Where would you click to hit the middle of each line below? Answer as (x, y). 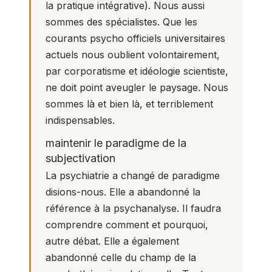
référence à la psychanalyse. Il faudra (133, 209)
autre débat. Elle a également (112, 241)
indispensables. (80, 120)
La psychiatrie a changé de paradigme (133, 176)
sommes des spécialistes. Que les (121, 22)
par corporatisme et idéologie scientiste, (137, 71)
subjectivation (80, 158)
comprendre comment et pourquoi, (127, 225)
